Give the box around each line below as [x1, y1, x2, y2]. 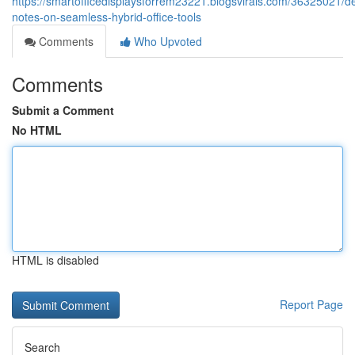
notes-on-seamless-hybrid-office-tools [12, 9, 201, 25]
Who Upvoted [131, 33, 202, 49]
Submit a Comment [12, 102, 114, 118]
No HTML [12, 122, 62, 138]
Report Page [280, 296, 343, 312]
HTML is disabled [12, 252, 99, 268]
